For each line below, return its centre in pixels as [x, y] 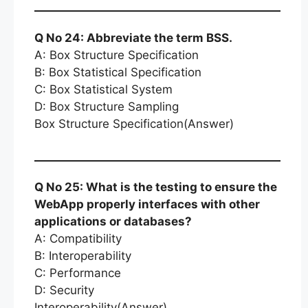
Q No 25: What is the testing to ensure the [156, 187]
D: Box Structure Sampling [107, 106]
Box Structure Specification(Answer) [134, 123]
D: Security [64, 290]
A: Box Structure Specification [117, 55]
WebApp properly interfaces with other [147, 204]
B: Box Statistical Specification [118, 72]
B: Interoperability [83, 256]
